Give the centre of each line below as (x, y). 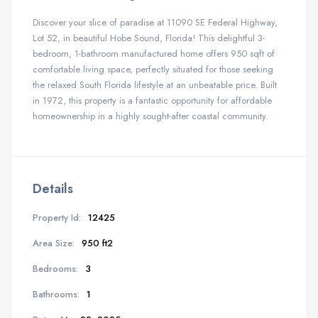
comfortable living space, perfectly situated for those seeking (153, 69)
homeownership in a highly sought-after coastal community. (150, 116)
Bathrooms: (56, 294)
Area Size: (54, 243)
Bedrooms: (55, 268)
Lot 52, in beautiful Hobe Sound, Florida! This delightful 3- (149, 38)
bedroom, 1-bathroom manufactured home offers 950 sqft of (154, 54)
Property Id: (57, 217)
